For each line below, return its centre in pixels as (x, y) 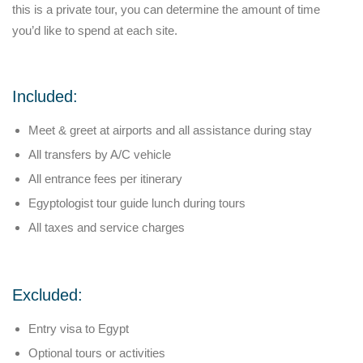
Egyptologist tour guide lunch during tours (137, 203)
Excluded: (47, 295)
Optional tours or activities (97, 353)
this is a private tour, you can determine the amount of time (166, 9)
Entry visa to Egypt (79, 329)
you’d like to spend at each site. (95, 30)
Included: (45, 96)
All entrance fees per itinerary (105, 179)
